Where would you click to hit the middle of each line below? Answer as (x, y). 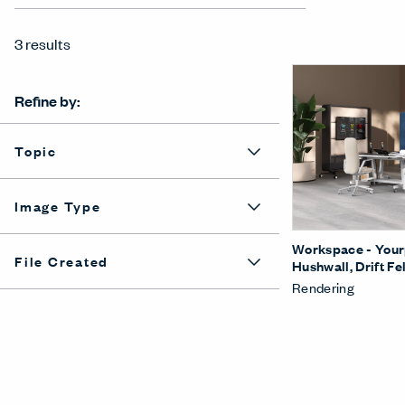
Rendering (323, 287)
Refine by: (47, 100)
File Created (61, 261)
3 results (42, 43)
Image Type (58, 206)
